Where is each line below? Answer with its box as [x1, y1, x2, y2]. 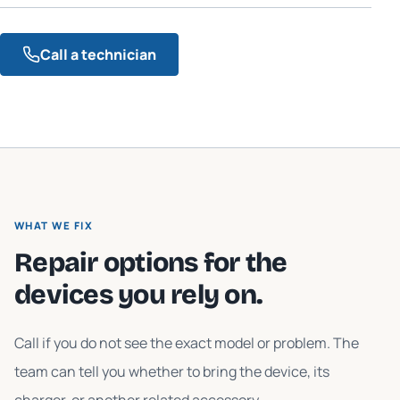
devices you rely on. [14, 279, 262, 311]
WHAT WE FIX [14, 219, 94, 232]
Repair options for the [14, 246, 287, 279]
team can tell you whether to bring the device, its [14, 362, 329, 381]
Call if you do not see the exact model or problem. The [14, 333, 359, 353]
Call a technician [40, 44, 156, 64]
